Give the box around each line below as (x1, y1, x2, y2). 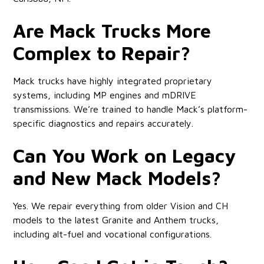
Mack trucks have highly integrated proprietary (13, 75, 213, 86)
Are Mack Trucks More (13, 19, 212, 42)
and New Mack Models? (13, 166, 222, 189)
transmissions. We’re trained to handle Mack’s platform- (13, 103, 248, 114)
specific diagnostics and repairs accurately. (13, 117, 194, 128)
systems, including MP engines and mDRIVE (13, 89, 197, 100)
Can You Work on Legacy (13, 144, 236, 167)
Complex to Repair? (13, 41, 191, 64)
